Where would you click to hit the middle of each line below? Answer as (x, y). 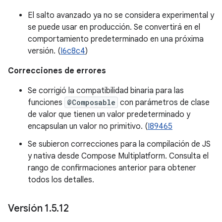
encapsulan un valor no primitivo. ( (88, 126)
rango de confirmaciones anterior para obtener (112, 168)
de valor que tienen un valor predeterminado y (109, 114)
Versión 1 (28, 208)
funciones (46, 103)
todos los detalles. (61, 180)
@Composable (91, 102)
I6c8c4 (73, 51)
